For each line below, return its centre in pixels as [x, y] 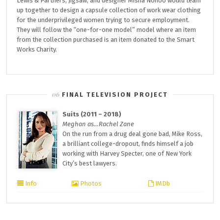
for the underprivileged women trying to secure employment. [103, 20]
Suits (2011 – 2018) [92, 114]
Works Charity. [37, 49]
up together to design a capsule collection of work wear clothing [109, 10]
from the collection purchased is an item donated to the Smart [106, 40]
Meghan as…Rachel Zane [98, 124]
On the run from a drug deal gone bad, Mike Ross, [133, 134]
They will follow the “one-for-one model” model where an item [107, 30]
